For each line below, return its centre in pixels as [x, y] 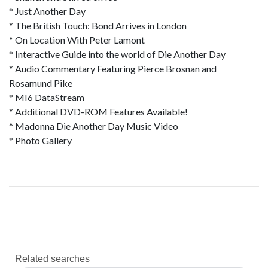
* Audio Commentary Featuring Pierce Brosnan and [113, 68]
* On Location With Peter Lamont [77, 40]
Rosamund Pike [41, 83]
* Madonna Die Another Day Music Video [94, 126]
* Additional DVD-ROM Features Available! [98, 112]
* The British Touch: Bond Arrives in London [98, 25]
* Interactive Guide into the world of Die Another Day [117, 54]
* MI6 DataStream [47, 97]
